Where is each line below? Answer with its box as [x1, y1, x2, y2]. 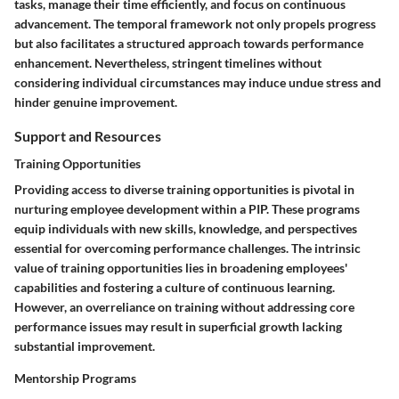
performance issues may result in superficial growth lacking [14, 319, 342, 335]
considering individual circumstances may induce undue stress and [14, 75, 381, 91]
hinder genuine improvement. [14, 94, 177, 110]
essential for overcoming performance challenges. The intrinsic [14, 240, 361, 256]
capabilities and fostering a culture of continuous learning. [14, 280, 335, 296]
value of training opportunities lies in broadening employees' [14, 260, 347, 276]
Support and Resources [14, 127, 161, 145]
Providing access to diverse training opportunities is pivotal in [14, 182, 354, 198]
